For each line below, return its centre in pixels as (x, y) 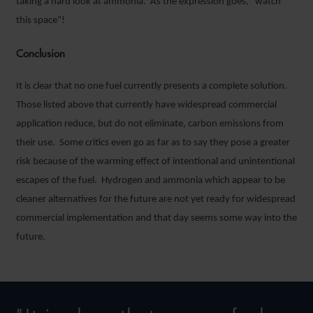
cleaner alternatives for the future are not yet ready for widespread (156, 199)
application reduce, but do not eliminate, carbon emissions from (150, 124)
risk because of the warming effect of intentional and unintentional (155, 161)
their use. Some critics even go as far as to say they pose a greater (153, 143)
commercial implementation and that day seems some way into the (156, 218)
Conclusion (41, 53)
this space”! (41, 20)
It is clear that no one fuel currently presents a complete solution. (153, 86)
